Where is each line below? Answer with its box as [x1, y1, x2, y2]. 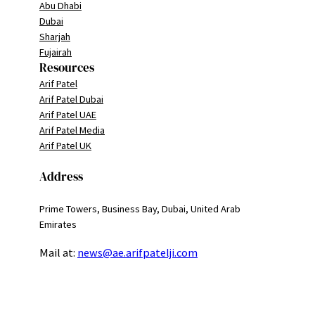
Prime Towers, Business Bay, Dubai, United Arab [39, 202, 240, 215]
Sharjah [39, 30, 70, 43]
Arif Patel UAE [39, 108, 96, 121]
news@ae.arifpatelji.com [77, 245, 198, 260]
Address [39, 168, 83, 186]
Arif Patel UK [39, 139, 91, 152]
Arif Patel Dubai [39, 92, 103, 105]
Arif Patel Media [39, 123, 105, 136]
